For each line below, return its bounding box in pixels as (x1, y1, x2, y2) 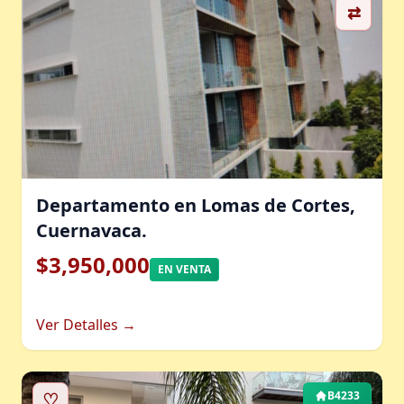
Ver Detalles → (36, 315, 136, 335)
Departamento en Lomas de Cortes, (36, 193, 355, 217)
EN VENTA (158, 262, 211, 277)
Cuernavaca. (36, 218, 147, 243)
